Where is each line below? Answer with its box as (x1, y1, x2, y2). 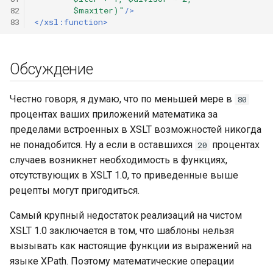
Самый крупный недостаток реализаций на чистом (10, 210, 242, 221)
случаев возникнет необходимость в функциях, (10, 154, 227, 166)
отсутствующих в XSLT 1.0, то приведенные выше (10, 169, 238, 181)
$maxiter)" (34, 4, 124, 16)
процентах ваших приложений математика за (10, 108, 218, 120)
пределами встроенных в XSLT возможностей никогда (10, 124, 261, 135)
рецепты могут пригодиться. (10, 185, 140, 196)
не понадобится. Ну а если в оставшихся (10, 139, 195, 151)
